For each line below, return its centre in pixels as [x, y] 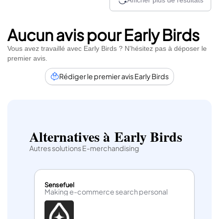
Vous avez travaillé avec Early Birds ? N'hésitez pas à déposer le [107, 48]
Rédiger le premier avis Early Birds [114, 76]
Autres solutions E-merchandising [84, 148]
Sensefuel [59, 185]
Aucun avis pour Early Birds [103, 34]
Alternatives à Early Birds [106, 136]
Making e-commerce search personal [106, 192]
